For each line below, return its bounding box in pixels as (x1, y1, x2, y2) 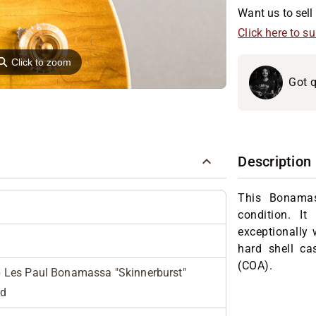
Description (238, 152, 312, 170)
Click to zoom (11, 56, 72, 68)
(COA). (238, 259, 273, 273)
